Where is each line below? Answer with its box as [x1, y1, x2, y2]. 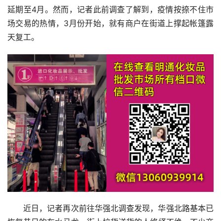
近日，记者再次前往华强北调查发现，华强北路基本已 [23, 204, 214, 214]
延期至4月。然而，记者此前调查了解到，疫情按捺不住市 [7, 5, 214, 15]
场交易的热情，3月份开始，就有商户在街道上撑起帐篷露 [7, 19, 214, 29]
